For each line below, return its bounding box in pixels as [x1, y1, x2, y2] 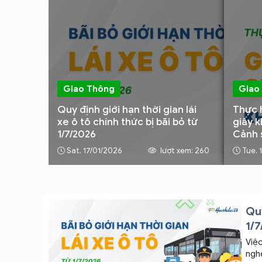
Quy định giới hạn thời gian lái [57, 104, 196, 116]
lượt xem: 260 [158, 146, 209, 156]
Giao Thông [63, 83, 115, 94]
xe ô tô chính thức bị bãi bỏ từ [57, 116, 198, 128]
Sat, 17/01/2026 [67, 146, 122, 156]
